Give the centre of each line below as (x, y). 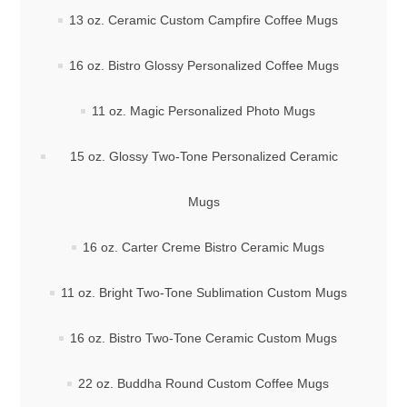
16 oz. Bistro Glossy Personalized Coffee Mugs (203, 66)
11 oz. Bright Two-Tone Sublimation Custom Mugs (203, 293)
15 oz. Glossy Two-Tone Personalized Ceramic (203, 157)
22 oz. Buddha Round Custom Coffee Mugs (203, 384)
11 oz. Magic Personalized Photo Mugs (203, 111)
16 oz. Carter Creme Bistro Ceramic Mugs (203, 248)
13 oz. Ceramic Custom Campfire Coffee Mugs (203, 20)
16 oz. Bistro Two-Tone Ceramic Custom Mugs (203, 338)
